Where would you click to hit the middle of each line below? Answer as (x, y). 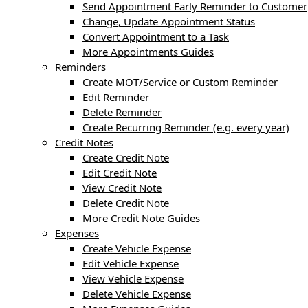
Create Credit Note (126, 157)
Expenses (77, 233)
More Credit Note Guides (141, 218)
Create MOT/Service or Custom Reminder (180, 81)
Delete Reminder (122, 112)
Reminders (80, 66)
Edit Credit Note (120, 172)
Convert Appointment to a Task (156, 36)
